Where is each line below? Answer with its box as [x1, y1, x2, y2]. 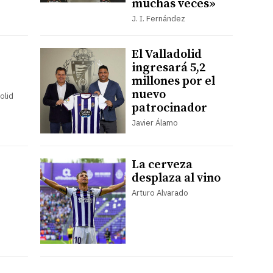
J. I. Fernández [131, 13, 185, 24]
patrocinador [131, 100, 207, 116]
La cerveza [131, 157, 193, 172]
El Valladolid [131, 46, 202, 62]
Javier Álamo [131, 117, 178, 128]
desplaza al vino [131, 170, 221, 186]
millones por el [131, 73, 215, 89]
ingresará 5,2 [131, 60, 205, 76]
